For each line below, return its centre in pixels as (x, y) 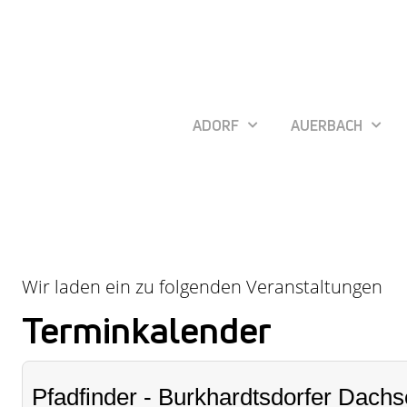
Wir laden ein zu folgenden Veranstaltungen (202, 287)
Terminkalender (147, 330)
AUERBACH (327, 125)
